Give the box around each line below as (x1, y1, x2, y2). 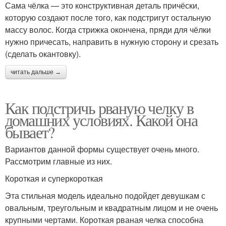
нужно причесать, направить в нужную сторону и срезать (5, 35, 218, 47)
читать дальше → (11, 68, 61, 76)
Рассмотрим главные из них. (5, 155, 112, 167)
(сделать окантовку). (5, 47, 81, 60)
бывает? (5, 121, 54, 143)
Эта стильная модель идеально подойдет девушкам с (5, 189, 205, 201)
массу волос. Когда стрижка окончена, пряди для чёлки (5, 23, 211, 35)
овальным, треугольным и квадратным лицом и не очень (5, 201, 218, 213)
